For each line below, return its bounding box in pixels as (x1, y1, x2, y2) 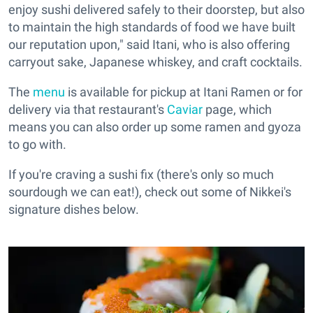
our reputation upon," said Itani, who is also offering (8, 37, 290, 52)
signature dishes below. (8, 202, 139, 217)
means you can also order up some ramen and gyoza (8, 119, 301, 135)
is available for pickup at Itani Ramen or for (65, 85, 303, 100)
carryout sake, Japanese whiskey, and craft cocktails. (8, 54, 303, 70)
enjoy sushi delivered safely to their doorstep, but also (8, 2, 305, 17)
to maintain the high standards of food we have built (8, 20, 296, 35)
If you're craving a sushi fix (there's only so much (8, 167, 274, 182)
